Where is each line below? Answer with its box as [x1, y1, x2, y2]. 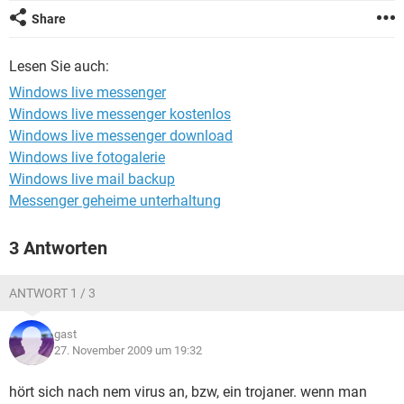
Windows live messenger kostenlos [9, 106, 231, 123]
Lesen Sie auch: [9, 58, 109, 75]
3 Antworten [9, 237, 107, 259]
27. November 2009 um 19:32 [54, 344, 202, 357]
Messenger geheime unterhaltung [9, 192, 221, 209]
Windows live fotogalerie [9, 149, 165, 166]
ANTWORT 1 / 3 [9, 286, 96, 300]
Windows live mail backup [9, 170, 175, 188]
